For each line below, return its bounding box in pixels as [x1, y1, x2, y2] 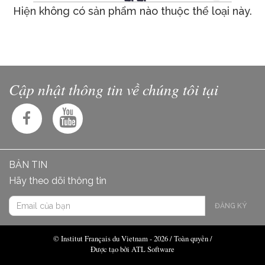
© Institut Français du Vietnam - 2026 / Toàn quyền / [53, 233, 212, 244]
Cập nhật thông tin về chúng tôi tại [9, 79, 218, 99]
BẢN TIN [9, 159, 47, 171]
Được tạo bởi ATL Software [91, 244, 174, 255]
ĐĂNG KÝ [215, 202, 247, 211]
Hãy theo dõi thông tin [9, 175, 106, 187]
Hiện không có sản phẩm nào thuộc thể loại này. [13, 5, 252, 18]
